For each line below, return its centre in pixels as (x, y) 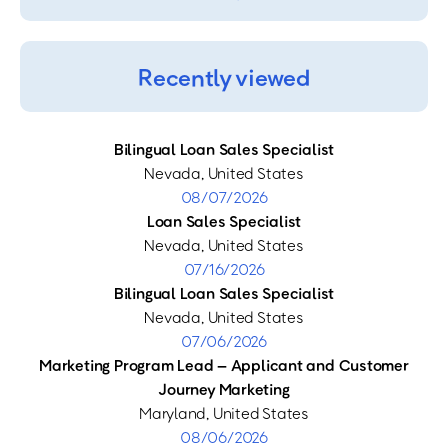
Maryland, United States (224, 413)
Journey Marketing (224, 389)
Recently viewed (224, 76)
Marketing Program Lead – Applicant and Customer (224, 365)
